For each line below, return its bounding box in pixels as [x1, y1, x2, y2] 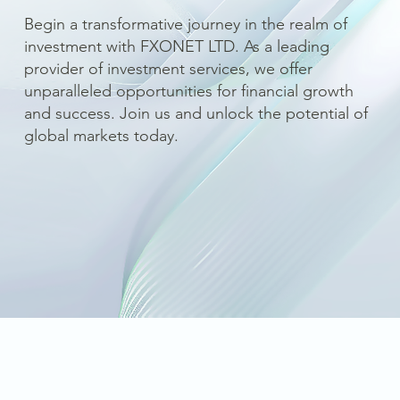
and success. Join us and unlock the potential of [23, 104, 368, 124]
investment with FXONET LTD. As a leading [23, 37, 329, 57]
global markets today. [23, 126, 179, 146]
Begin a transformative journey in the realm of [23, 14, 347, 35]
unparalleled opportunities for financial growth [23, 81, 354, 102]
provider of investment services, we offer [23, 59, 312, 79]
